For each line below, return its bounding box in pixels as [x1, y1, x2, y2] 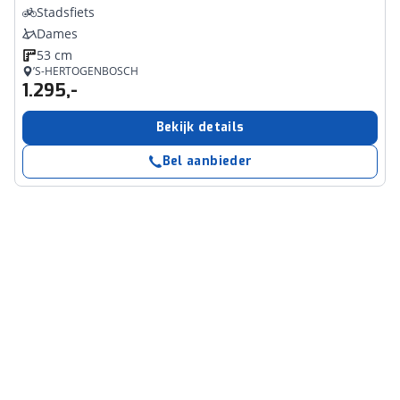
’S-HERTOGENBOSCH [33, 63, 138, 79]
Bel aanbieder [162, 153, 253, 170]
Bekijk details [155, 119, 245, 136]
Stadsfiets [37, 4, 95, 21]
